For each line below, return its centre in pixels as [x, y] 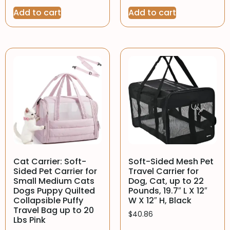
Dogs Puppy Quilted [54, 191]
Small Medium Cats [54, 181]
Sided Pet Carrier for [55, 171]
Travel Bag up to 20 [54, 210]
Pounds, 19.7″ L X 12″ [168, 191]
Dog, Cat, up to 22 [166, 181]
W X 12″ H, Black [160, 200]
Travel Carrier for [164, 171]
